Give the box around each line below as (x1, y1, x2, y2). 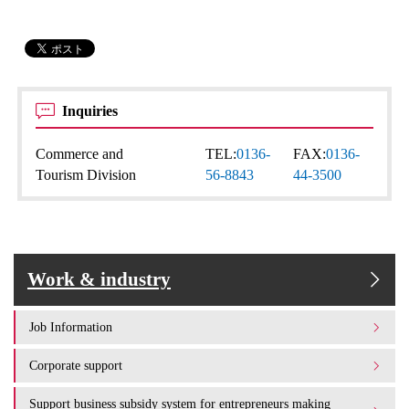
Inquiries (62, 103, 122, 119)
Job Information (29, 320, 112, 334)
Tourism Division (36, 167, 137, 183)
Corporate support (29, 358, 122, 372)
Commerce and (36, 146, 124, 162)
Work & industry (27, 268, 171, 290)
